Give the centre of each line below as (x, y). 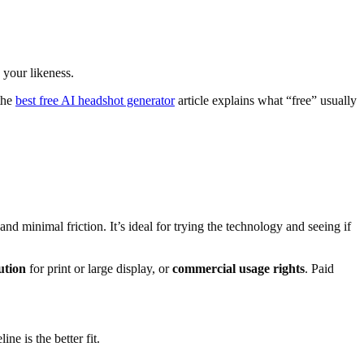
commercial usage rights (238, 268)
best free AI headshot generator (95, 100)
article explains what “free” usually (266, 100)
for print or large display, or (99, 268)
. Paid (319, 268)
